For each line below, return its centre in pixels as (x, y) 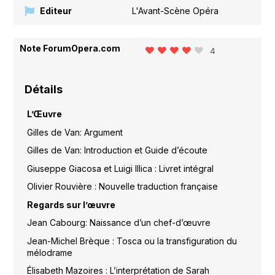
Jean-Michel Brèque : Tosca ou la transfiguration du (132, 241)
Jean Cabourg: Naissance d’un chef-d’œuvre (118, 223)
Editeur (56, 10)
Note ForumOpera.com (70, 48)
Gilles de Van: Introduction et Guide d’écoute (117, 150)
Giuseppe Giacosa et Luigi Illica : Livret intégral (120, 168)
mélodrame (49, 252)
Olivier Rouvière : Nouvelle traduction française (122, 187)
